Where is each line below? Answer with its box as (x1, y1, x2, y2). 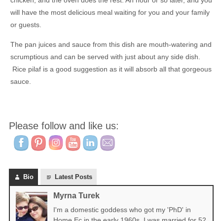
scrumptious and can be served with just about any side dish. (10, 53, 200, 61)
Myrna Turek (53, 191, 100, 200)
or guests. (10, 21, 41, 29)
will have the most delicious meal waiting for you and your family (10, 8, 210, 17)
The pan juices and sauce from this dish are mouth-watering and (10, 40, 212, 49)
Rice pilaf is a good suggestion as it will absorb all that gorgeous (10, 65, 212, 74)
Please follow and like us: (9, 120, 119, 132)
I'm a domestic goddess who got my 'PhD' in (53, 206, 191, 214)
